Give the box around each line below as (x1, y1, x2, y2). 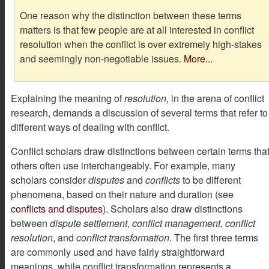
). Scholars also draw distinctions (103, 201, 243, 216)
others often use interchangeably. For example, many (11, 158, 235, 172)
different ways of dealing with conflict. (11, 119, 169, 134)
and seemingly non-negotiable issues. (19, 52, 184, 66)
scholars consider (11, 172, 88, 187)
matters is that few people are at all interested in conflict (19, 23, 254, 37)
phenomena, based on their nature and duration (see (11, 187, 234, 201)
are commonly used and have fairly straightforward (11, 244, 225, 259)
